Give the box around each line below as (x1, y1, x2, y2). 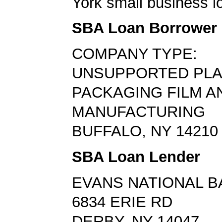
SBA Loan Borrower (72, 19, 217, 37)
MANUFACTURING (72, 103, 205, 121)
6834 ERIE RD (72, 193, 172, 211)
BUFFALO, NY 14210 (72, 122, 218, 140)
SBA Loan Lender (72, 148, 200, 166)
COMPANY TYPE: (72, 45, 197, 63)
